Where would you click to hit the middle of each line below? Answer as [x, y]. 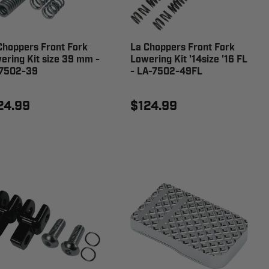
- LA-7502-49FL [167, 71]
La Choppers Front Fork [183, 47]
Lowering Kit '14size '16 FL [189, 59]
